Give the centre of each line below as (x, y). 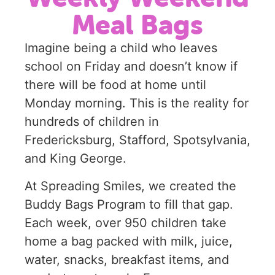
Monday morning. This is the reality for (137, 103)
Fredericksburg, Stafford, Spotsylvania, (137, 140)
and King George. (76, 159)
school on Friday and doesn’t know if (131, 67)
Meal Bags (137, 25)
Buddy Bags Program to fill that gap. (129, 204)
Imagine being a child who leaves (121, 48)
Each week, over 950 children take (126, 223)
